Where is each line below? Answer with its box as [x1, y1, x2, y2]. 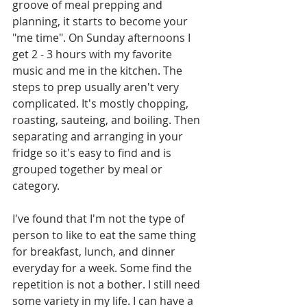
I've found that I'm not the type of [12, 211, 187, 226]
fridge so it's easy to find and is [12, 145, 174, 160]
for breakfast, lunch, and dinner [12, 244, 178, 259]
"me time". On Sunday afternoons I [12, 30, 193, 45]
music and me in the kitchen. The [12, 63, 185, 78]
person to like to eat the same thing [12, 228, 199, 243]
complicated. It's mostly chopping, [12, 96, 191, 111]
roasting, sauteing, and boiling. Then [12, 112, 203, 127]
